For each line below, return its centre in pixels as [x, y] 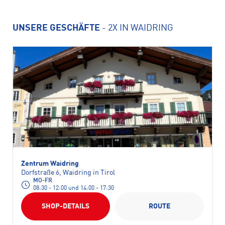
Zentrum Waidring [50, 164]
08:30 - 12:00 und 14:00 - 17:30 [74, 188]
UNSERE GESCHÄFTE [56, 28]
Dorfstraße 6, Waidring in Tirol [68, 173]
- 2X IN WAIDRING [137, 28]
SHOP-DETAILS [66, 206]
